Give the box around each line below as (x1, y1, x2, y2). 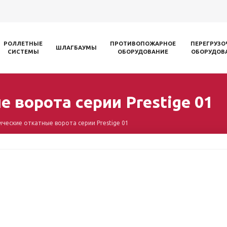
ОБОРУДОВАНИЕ (117, 49, 168, 55)
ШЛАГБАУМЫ (56, 45, 97, 51)
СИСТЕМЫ (7, 49, 39, 55)
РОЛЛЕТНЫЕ (4, 41, 43, 47)
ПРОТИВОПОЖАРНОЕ (109, 41, 176, 47)
